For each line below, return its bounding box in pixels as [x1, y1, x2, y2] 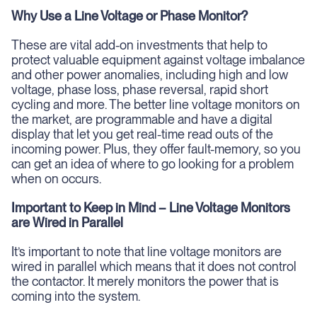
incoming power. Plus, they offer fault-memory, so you [11, 142, 301, 156]
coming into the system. [11, 289, 140, 304]
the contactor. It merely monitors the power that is [11, 274, 279, 289]
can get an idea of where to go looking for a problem [11, 156, 294, 171]
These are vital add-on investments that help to [11, 38, 267, 52]
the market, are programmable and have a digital [11, 112, 272, 127]
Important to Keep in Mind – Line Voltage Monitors [11, 200, 290, 215]
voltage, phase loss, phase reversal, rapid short [11, 82, 268, 97]
